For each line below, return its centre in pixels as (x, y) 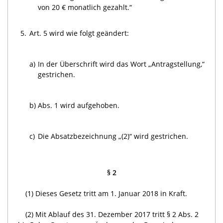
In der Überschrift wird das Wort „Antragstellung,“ (121, 64)
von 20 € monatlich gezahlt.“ (85, 7)
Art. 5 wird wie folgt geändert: (79, 33)
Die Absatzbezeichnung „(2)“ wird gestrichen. (113, 136)
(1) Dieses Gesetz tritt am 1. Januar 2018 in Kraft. (106, 193)
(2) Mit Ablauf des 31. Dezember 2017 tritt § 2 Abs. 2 (112, 214)
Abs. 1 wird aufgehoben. (79, 105)
